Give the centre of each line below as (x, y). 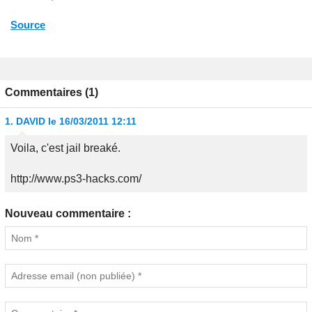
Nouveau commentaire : (68, 213)
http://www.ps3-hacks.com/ (76, 178)
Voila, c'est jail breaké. (65, 148)
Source (28, 24)
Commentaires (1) (52, 92)
